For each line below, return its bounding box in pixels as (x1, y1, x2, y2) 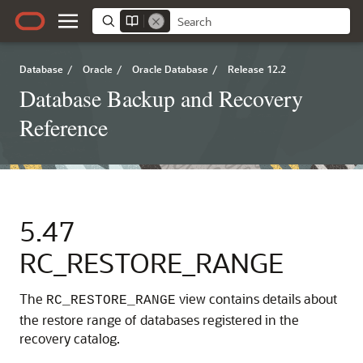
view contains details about (176, 290, 337, 307)
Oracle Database (132, 62, 208, 75)
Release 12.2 (228, 62, 286, 75)
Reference (19, 112, 108, 143)
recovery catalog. (19, 330, 120, 347)
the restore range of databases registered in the (19, 311, 299, 328)
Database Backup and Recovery (19, 83, 303, 113)
